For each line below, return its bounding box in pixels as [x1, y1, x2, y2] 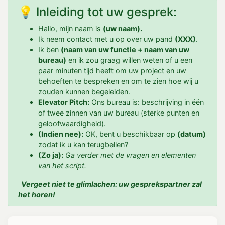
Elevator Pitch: [38, 98, 89, 106]
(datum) [177, 130, 206, 138]
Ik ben [38, 45, 61, 54]
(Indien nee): [38, 130, 83, 138]
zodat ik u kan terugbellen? [38, 140, 136, 149]
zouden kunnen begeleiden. [38, 87, 130, 96]
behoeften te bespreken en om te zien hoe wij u [38, 77, 198, 85]
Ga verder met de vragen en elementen [65, 151, 196, 159]
